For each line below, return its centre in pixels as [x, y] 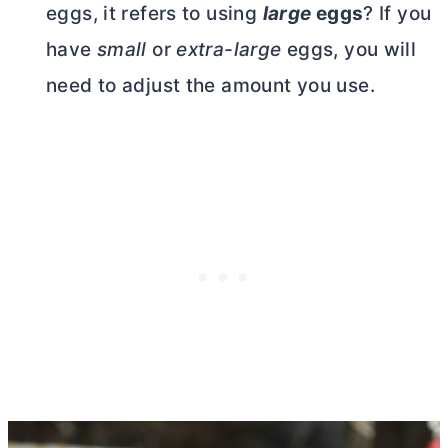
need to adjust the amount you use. [210, 86]
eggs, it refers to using [154, 14]
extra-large [229, 50]
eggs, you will [349, 50]
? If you [397, 14]
